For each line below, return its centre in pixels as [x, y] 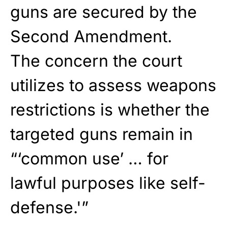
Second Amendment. [91, 36]
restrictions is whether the [110, 109]
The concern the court [96, 61]
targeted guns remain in [102, 134]
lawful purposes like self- [108, 183]
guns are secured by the [104, 12]
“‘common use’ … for [89, 158]
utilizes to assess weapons [113, 85]
